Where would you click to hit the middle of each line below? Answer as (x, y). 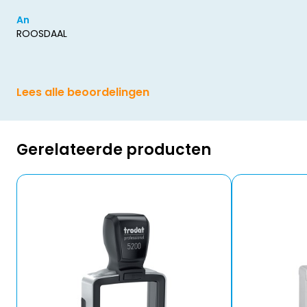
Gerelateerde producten (114, 149)
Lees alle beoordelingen (83, 92)
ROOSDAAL (42, 33)
